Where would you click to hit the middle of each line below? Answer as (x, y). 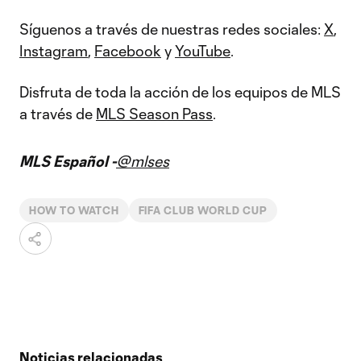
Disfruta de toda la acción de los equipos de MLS (180, 92)
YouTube (203, 51)
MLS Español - (68, 161)
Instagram (54, 51)
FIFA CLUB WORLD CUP (203, 210)
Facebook (128, 51)
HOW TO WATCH (74, 210)
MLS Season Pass (154, 114)
